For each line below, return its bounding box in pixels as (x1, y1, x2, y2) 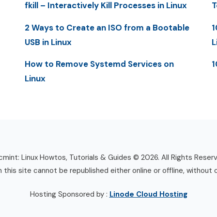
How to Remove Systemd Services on (24, 58, 174, 69)
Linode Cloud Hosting (109, 189, 187, 200)
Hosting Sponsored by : (30, 189, 109, 200)
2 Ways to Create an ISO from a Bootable (24, 22, 189, 33)
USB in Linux (24, 36, 72, 47)
